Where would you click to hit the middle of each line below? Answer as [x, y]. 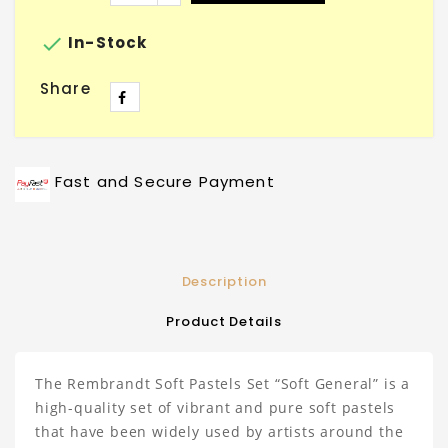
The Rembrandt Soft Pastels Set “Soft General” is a [222, 384]
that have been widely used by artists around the [219, 432]
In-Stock [106, 43]
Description [224, 282]
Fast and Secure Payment [165, 182]
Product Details [224, 322]
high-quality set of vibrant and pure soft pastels [215, 408]
